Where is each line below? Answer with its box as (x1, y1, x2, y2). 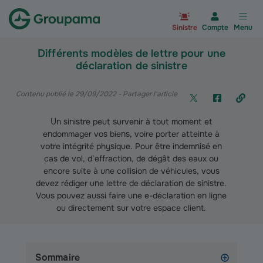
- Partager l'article (116, 89, 177, 99)
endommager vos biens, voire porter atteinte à (43, 129, 220, 139)
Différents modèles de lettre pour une (38, 47, 225, 60)
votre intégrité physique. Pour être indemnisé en (41, 141, 222, 151)
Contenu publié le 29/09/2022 (15, 89, 116, 99)
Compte (201, 22, 228, 32)
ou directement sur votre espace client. (56, 203, 207, 213)
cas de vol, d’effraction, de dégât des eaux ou (44, 153, 219, 164)
